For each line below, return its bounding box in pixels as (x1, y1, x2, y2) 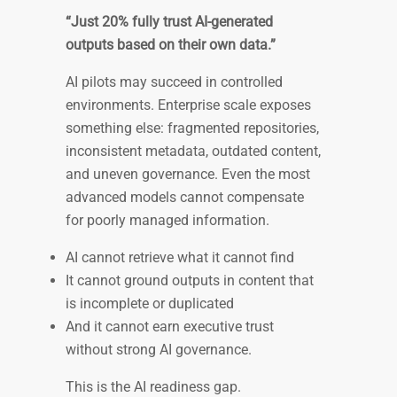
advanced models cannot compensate (66, 189, 304, 206)
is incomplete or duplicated (66, 295, 241, 313)
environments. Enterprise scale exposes (66, 97, 311, 114)
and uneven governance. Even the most (66, 166, 310, 183)
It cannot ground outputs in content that (66, 272, 314, 290)
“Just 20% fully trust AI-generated (66, 13, 273, 31)
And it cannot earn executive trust (66, 318, 274, 336)
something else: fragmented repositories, (66, 120, 319, 137)
